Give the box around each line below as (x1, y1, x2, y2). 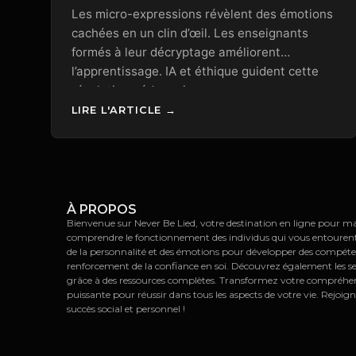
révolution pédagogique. (72, 83, 211, 99)
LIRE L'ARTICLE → (72, 103, 176, 116)
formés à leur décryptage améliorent (72, 44, 281, 60)
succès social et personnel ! (67, 302, 185, 315)
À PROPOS (67, 201, 137, 217)
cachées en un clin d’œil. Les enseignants (72, 25, 308, 41)
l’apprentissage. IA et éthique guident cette (72, 64, 319, 79)
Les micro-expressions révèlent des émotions (72, 6, 333, 22)
